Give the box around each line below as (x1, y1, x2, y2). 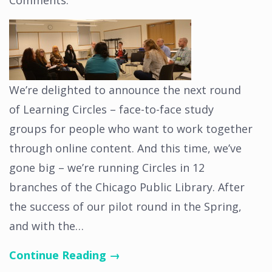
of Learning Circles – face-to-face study (9, 102, 214, 117)
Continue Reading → (9, 248, 120, 262)
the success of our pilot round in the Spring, (9, 199, 242, 214)
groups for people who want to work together (9, 121, 253, 136)
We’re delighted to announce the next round (9, 83, 241, 97)
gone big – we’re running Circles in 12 (9, 160, 205, 175)
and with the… (9, 219, 84, 233)
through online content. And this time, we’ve (9, 141, 242, 155)
